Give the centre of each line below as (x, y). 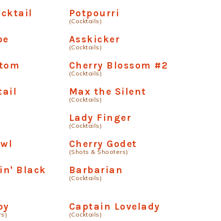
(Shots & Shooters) (98, 152)
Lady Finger (100, 118)
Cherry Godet (103, 144)
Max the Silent (108, 92)
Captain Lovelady (114, 206)
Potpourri (94, 13)
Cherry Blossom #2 (118, 65)
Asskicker (94, 39)
